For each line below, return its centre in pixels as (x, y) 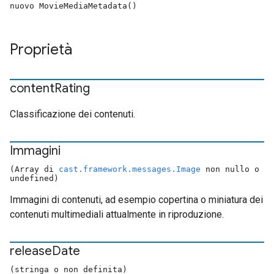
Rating (72, 88)
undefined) (34, 178)
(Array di (34, 169)
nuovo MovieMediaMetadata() (73, 6)
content (32, 88)
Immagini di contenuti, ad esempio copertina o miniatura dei (136, 200)
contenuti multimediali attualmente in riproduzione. (117, 214)
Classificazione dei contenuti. (72, 114)
